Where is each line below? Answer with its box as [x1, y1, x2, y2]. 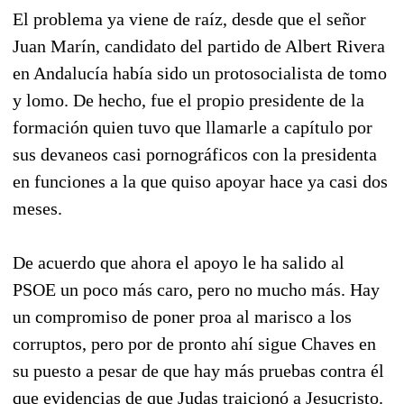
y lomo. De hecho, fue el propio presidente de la [13, 89, 364, 110]
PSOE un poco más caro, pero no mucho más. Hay [13, 279, 380, 299]
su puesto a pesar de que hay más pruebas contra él [13, 360, 384, 381]
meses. [13, 197, 62, 218]
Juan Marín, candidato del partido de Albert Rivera [13, 35, 385, 56]
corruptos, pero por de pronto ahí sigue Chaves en [13, 333, 376, 353]
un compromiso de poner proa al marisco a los [13, 306, 352, 326]
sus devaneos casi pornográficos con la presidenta [13, 143, 377, 164]
